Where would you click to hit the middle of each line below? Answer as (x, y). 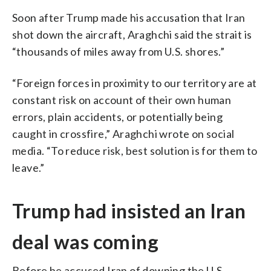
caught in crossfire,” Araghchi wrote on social (123, 134)
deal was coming (85, 242)
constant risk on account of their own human (122, 100)
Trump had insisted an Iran (129, 211)
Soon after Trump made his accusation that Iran (129, 18)
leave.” (28, 168)
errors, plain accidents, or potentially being (117, 117)
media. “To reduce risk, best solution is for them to (135, 151)
